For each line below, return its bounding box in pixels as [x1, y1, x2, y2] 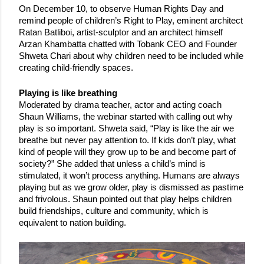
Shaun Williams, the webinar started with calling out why [19, 111, 233, 121]
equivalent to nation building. [19, 217, 128, 227]
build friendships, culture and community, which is [19, 206, 209, 216]
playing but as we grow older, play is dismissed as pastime [19, 182, 243, 192]
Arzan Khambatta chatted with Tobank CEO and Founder [19, 39, 237, 49]
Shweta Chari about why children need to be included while [19, 51, 243, 61]
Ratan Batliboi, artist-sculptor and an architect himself [19, 27, 223, 37]
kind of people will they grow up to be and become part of [19, 147, 236, 157]
